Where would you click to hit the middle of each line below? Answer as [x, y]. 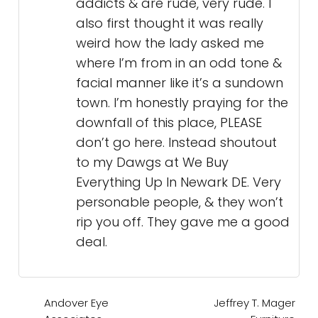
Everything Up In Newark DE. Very [179, 182]
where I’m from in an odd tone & [179, 63]
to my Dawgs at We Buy [152, 162]
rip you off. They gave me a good [183, 222]
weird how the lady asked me [170, 43]
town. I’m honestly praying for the [182, 103]
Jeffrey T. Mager [254, 303]
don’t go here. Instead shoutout [176, 142]
